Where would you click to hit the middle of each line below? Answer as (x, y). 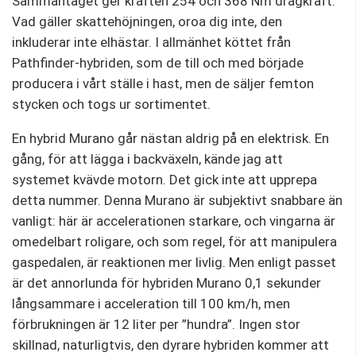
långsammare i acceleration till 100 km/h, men (151, 304)
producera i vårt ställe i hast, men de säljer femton (163, 84)
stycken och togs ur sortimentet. (111, 104)
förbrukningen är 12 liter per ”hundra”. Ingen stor (156, 325)
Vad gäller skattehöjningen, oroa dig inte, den (147, 22)
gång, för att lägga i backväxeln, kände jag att (147, 159)
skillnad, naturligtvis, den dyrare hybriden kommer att (170, 345)
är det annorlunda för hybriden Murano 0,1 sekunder (166, 283)
